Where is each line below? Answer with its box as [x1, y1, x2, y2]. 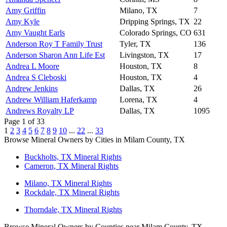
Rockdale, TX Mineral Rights [24, 187, 120, 197]
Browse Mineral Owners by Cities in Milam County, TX [4, 135, 185, 144]
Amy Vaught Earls [6, 28, 65, 37]
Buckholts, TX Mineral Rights [24, 152, 122, 161]
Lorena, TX [120, 95, 158, 104]
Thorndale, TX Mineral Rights [24, 205, 122, 214]
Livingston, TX [120, 50, 169, 59]
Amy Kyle [6, 17, 40, 26]
